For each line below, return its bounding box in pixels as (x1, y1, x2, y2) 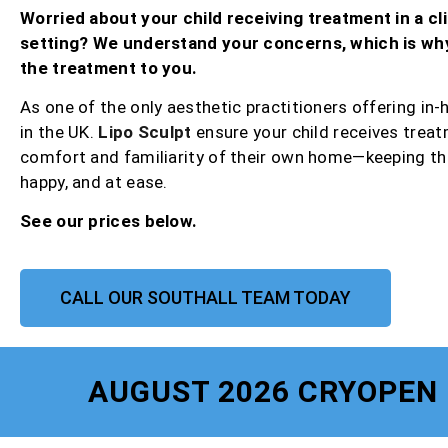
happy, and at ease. (20, 172, 168, 192)
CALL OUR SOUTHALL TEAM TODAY (60, 286, 351, 308)
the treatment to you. (20, 57, 198, 78)
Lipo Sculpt (98, 122, 192, 142)
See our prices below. (20, 211, 198, 232)
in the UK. (20, 122, 99, 142)
